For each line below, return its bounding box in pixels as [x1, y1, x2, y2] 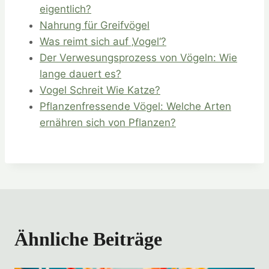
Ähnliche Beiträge [14, 228, 162, 250]
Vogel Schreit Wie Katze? [40, 84, 160, 97]
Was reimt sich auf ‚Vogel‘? [40, 35, 166, 48]
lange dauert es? [40, 68, 121, 80]
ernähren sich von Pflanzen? [40, 116, 176, 129]
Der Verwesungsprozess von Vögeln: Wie [40, 52, 237, 64]
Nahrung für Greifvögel [40, 19, 150, 32]
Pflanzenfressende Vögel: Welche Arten [40, 100, 231, 113]
